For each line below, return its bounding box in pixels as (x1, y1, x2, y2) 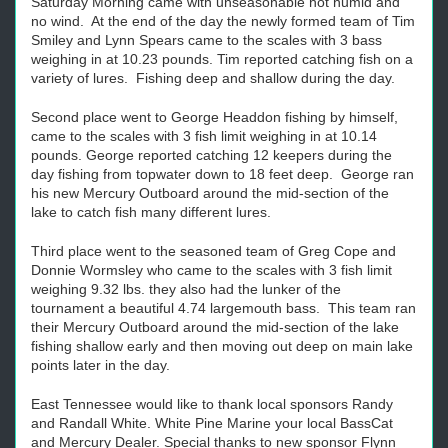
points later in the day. (31, 357, 170, 373)
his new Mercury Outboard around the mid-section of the (31, 185, 389, 201)
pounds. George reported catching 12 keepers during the (31, 147, 392, 163)
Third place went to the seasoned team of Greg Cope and (31, 243, 396, 259)
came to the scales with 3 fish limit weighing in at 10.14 (31, 128, 377, 144)
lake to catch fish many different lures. (31, 204, 271, 220)
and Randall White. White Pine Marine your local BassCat (31, 415, 393, 431)
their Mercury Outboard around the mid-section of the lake (31, 319, 399, 335)
